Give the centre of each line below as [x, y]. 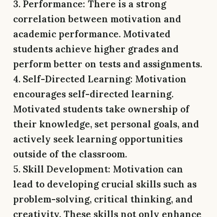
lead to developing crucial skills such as [105, 184]
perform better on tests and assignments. [108, 64]
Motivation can [147, 169]
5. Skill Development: [62, 169]
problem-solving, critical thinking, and [103, 199]
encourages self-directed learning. [93, 94]
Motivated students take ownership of [101, 109]
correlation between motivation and [97, 19]
